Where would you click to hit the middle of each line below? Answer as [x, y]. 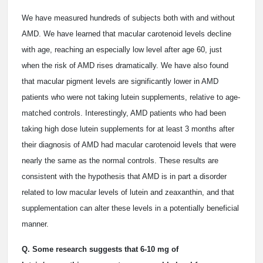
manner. [35, 224]
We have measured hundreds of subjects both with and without [128, 18]
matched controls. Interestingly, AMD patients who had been [124, 113]
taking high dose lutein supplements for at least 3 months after [128, 129]
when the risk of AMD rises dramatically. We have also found [125, 65]
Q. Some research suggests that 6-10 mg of [100, 249]
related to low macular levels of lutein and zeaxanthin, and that [128, 192]
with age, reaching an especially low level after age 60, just [122, 50]
